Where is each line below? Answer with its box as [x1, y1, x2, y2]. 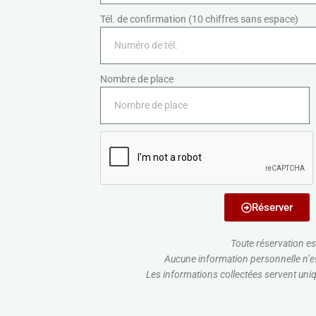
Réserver [252, 200, 293, 214]
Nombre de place [100, 73, 174, 85]
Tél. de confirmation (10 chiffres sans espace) [100, 13, 298, 25]
